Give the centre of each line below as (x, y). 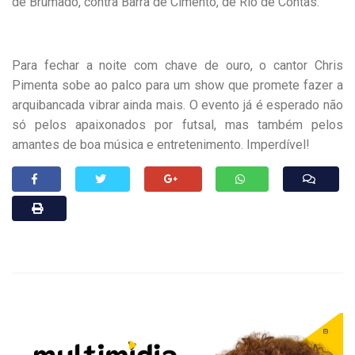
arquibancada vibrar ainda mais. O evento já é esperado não (177, 105)
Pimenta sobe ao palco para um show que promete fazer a (177, 86)
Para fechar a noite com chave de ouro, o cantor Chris (177, 66)
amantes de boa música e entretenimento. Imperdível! (161, 145)
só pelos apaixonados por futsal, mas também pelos (177, 125)
